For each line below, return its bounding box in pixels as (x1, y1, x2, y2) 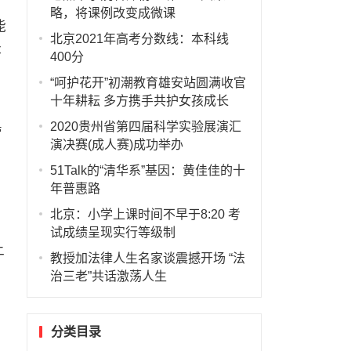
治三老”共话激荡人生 (49, 270, 167, 283)
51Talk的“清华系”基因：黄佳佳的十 (49, 164, 245, 177)
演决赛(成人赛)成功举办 (49, 138, 183, 151)
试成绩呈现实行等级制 (49, 226, 175, 239)
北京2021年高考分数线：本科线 (49, 32, 229, 45)
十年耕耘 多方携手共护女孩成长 (49, 94, 229, 107)
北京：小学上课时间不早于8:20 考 (49, 208, 241, 221)
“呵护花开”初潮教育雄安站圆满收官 (49, 76, 246, 89)
